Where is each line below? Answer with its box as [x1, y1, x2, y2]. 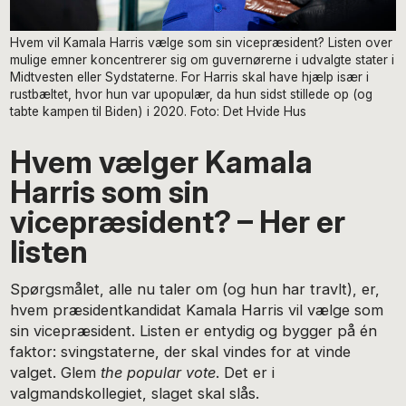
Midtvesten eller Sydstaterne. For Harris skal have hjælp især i [10, 70, 370, 85]
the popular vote [101, 363, 217, 382]
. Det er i [216, 363, 275, 382]
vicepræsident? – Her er [10, 203, 346, 241]
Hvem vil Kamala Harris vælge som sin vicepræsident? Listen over [10, 35, 393, 51]
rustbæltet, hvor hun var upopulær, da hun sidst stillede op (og [10, 87, 373, 102]
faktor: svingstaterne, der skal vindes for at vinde [10, 343, 352, 362]
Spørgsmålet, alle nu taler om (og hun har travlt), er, [10, 280, 381, 299]
